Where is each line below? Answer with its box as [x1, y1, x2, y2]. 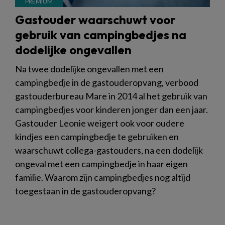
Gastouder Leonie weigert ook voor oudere [15, 118, 184, 129]
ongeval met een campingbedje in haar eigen [15, 158, 188, 170]
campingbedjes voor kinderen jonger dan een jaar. [15, 104, 208, 116]
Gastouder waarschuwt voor [15, 12, 175, 28]
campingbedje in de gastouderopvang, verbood [15, 77, 198, 88]
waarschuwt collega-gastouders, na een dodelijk [15, 145, 203, 156]
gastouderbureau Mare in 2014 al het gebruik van [15, 90, 207, 102]
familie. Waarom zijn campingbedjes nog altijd [15, 172, 190, 183]
